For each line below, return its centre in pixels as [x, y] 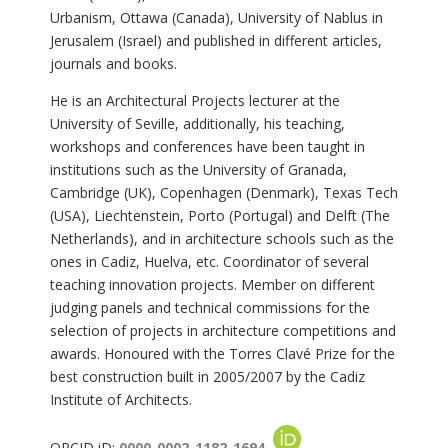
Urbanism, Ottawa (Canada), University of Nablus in [216, 17]
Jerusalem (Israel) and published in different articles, [215, 40]
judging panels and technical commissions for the [209, 307]
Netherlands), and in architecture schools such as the [221, 238]
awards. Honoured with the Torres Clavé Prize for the [222, 353]
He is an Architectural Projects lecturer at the [194, 100]
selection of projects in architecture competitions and [222, 330]
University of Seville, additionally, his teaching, [197, 123]
